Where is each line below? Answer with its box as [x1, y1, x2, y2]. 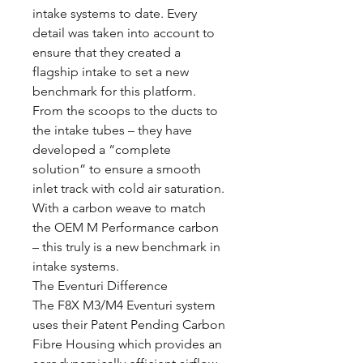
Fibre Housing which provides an [32, 336, 222, 352]
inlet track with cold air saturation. [32, 181, 224, 196]
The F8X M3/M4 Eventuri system [32, 297, 216, 313]
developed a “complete [32, 142, 171, 157]
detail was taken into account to [32, 25, 215, 41]
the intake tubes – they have [32, 122, 192, 138]
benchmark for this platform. [32, 83, 196, 99]
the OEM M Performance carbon [32, 220, 219, 235]
